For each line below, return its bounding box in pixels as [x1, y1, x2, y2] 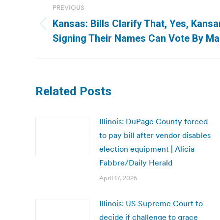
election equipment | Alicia [99, 144, 194, 154]
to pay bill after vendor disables [99, 130, 211, 140]
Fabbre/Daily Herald [99, 158, 172, 167]
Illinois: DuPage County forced [99, 116, 208, 126]
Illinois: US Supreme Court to [99, 198, 203, 208]
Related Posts [35, 84, 111, 98]
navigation [35, 11, 114, 30]
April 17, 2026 [99, 174, 137, 182]
